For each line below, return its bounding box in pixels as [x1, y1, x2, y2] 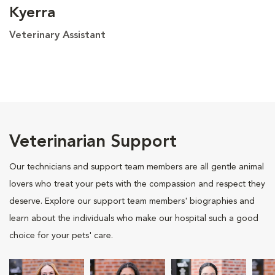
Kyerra [9, 6, 55, 21]
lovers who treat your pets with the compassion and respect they [9, 179, 265, 188]
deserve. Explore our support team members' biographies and [9, 196, 255, 206]
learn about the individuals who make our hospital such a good [9, 214, 258, 223]
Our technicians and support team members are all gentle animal [9, 162, 264, 171]
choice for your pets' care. [9, 231, 113, 240]
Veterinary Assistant [9, 30, 106, 41]
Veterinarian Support [9, 133, 177, 151]
